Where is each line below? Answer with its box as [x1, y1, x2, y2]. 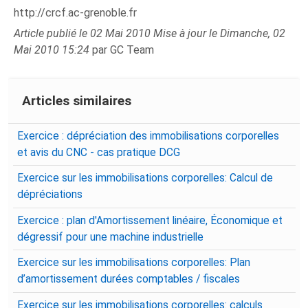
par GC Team [92, 43, 155, 56]
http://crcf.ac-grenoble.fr [14, 5, 137, 19]
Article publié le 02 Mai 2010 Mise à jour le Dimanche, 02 [14, 26, 286, 40]
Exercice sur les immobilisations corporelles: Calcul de [17, 172, 274, 185]
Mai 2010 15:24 [14, 43, 93, 56]
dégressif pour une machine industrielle [17, 230, 204, 243]
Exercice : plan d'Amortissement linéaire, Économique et [17, 214, 283, 227]
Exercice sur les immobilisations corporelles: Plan [17, 256, 251, 269]
